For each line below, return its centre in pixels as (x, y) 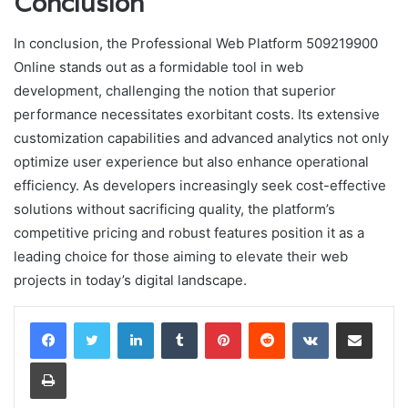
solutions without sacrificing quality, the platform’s (174, 209)
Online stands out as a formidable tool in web (158, 67)
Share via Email (386, 322)
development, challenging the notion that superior (175, 91)
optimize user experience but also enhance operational (191, 162)
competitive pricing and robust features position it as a (189, 233)
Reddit (302, 322)
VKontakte (357, 322)
